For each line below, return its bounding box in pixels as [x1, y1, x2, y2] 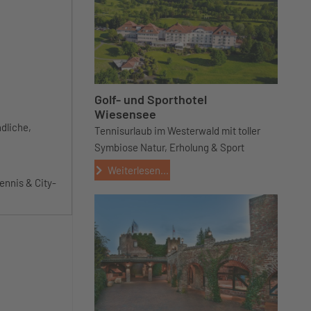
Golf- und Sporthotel [94, 92, 207, 107]
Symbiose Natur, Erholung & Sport [94, 141, 244, 153]
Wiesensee [94, 106, 156, 121]
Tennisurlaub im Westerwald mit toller [94, 124, 260, 137]
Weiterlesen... [107, 164, 169, 176]
